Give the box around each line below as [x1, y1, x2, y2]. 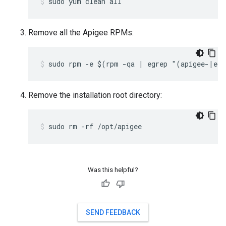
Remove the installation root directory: [28, 90, 162, 100]
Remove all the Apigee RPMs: [28, 28, 134, 37]
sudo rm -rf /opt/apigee [48, 122, 142, 131]
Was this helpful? [88, 166, 138, 174]
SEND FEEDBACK [86, 208, 140, 216]
